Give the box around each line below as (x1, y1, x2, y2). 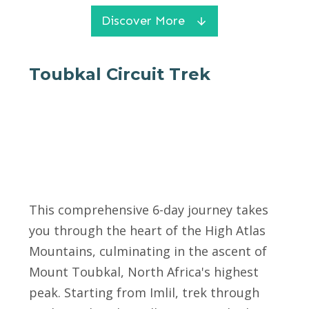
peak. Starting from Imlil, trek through (29, 284, 259, 301)
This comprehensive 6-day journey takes (29, 201, 268, 218)
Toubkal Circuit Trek (29, 64, 210, 84)
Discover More (101, 13, 185, 28)
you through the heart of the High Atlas (29, 222, 266, 239)
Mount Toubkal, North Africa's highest (29, 263, 259, 280)
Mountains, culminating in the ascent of (29, 243, 267, 259)
